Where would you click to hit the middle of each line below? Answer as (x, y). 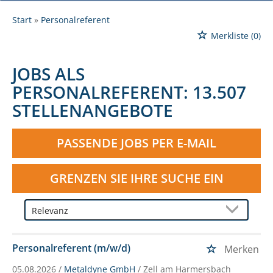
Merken (242, 249)
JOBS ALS (48, 73)
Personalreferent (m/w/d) (71, 248)
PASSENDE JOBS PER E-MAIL (136, 143)
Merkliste (230, 35)
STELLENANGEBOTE (93, 110)
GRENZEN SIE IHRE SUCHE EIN (136, 178)
